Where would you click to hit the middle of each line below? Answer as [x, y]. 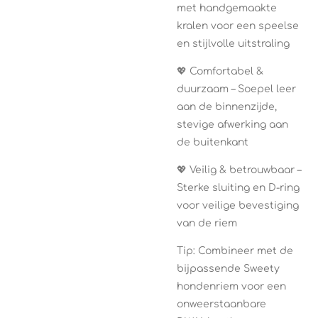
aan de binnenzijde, [227, 106]
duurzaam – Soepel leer [236, 89]
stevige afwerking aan [232, 124]
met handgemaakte [227, 8]
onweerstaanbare [221, 304]
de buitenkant [213, 142]
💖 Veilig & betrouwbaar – [239, 170]
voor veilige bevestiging [238, 205]
